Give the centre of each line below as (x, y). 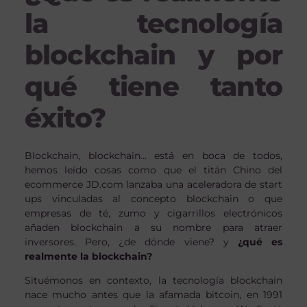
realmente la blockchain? (88, 256)
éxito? (65, 118)
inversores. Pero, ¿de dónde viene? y (131, 242)
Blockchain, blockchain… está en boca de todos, (153, 155)
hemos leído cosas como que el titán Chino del (153, 170)
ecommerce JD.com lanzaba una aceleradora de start (153, 184)
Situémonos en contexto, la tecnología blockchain (153, 280)
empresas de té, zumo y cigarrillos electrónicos (153, 213)
